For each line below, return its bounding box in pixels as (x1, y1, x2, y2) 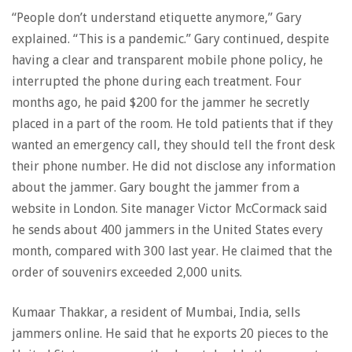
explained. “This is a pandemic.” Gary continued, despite (12, 31, 329, 46)
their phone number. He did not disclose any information (12, 159, 335, 174)
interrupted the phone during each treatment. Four (12, 74, 302, 89)
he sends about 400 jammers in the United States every (12, 222, 323, 237)
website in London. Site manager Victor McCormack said (12, 201, 328, 216)
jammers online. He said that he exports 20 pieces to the (12, 326, 328, 341)
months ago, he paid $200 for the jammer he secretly (12, 95, 310, 110)
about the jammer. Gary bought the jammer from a (12, 180, 299, 195)
